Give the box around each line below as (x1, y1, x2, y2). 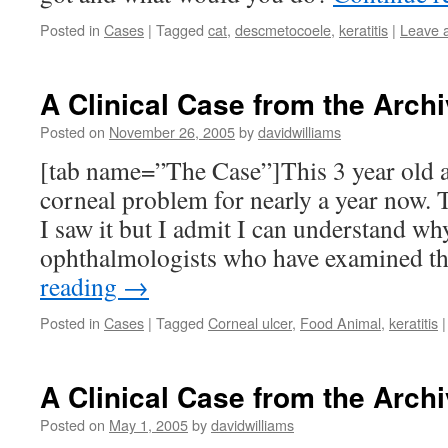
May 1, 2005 (109, 414, 188, 435)
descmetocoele (235, 19, 331, 40)
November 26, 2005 (109, 121, 235, 142)
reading (40, 269, 123, 303)
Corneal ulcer (208, 312, 292, 333)
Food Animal (300, 312, 381, 333)
